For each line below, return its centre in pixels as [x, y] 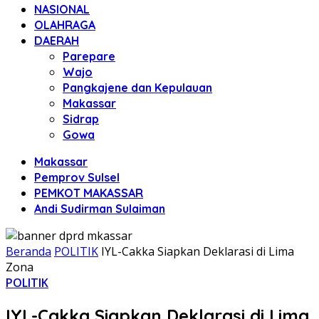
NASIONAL [62, 9]
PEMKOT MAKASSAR [89, 193]
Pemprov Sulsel [77, 177]
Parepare [89, 56]
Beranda [28, 251]
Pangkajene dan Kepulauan [137, 88]
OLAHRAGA [65, 25]
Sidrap [81, 119]
